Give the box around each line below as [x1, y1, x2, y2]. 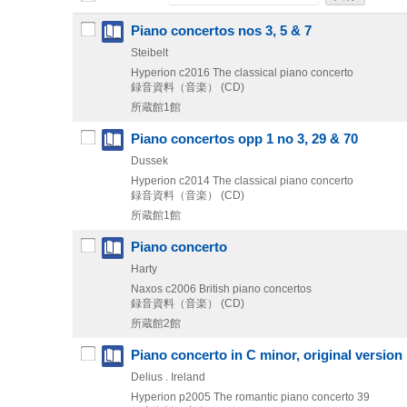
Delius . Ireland [131, 370, 205, 383]
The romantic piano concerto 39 [213, 390, 370, 403]
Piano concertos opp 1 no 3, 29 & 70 [131, 131, 358, 146]
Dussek [131, 154, 168, 167]
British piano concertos [199, 282, 312, 295]
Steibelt [131, 45, 168, 59]
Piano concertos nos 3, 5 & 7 [131, 23, 312, 38]
